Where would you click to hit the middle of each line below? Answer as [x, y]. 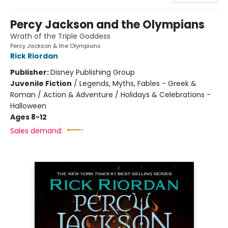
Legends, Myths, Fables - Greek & [138, 83]
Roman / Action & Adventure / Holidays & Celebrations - [110, 94]
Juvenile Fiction [41, 83]
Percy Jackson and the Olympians [107, 24]
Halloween [28, 106]
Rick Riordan [34, 56]
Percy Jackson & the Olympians [55, 46]
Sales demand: [36, 131]
